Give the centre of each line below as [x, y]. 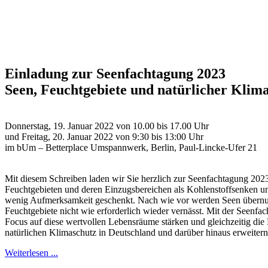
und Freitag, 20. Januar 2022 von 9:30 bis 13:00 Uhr [104, 137]
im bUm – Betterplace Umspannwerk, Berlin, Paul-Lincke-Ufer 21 [131, 148]
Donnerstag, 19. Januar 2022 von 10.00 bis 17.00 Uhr [107, 126]
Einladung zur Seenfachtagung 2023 [115, 74]
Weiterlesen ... [31, 253]
